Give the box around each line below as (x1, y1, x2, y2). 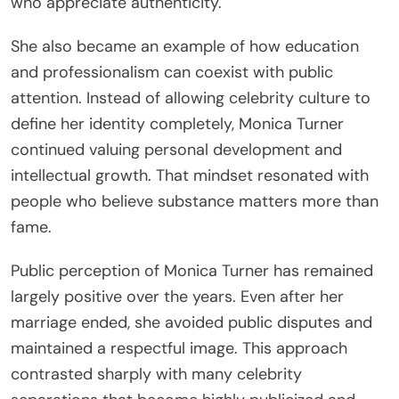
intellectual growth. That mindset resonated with (11, 165, 369, 187)
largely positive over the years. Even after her (11, 286, 344, 308)
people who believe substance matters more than (11, 191, 379, 213)
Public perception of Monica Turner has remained (11, 260, 373, 282)
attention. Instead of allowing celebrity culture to (11, 87, 370, 110)
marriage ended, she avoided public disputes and (11, 312, 372, 334)
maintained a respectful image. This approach (11, 338, 347, 360)
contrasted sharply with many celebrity (11, 363, 302, 386)
